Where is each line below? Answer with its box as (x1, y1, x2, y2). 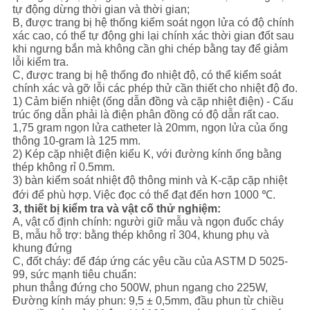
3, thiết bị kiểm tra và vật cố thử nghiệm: (12, 203, 221, 215)
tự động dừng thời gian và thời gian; (12, 3, 190, 16)
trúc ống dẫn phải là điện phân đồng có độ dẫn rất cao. (12, 109, 279, 121)
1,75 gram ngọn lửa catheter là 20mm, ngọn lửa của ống (12, 122, 288, 134)
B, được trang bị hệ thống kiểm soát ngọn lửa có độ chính (12, 17, 294, 29)
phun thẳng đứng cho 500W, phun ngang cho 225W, (12, 282, 268, 294)
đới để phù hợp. (12, 189, 91, 201)
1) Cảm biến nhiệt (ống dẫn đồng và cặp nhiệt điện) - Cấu (12, 95, 293, 108)
